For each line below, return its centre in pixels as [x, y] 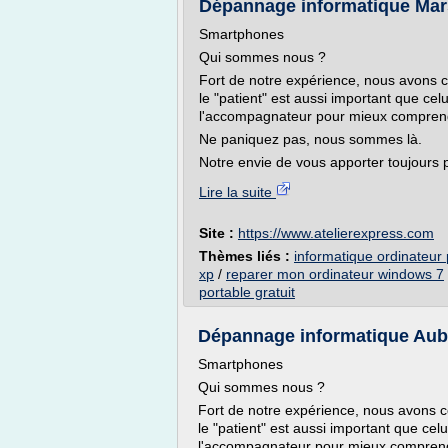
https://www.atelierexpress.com [336, 233]
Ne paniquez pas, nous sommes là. [310, 139]
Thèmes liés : [246, 256]
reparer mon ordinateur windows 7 [335, 274]
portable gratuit [247, 292]
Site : [218, 233]
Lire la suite [237, 192]
